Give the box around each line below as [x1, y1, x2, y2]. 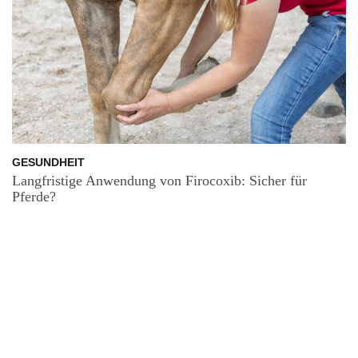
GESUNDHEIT [12, 156, 85, 169]
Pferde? [12, 189, 56, 205]
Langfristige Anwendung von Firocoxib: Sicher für [12, 173, 307, 189]
